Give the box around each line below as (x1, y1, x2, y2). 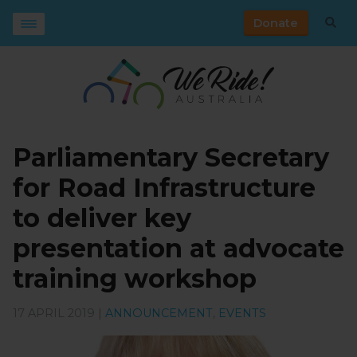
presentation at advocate (13, 233, 344, 265)
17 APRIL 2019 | (13, 306, 105, 321)
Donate (253, 15, 299, 30)
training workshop (13, 263, 257, 295)
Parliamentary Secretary (13, 142, 329, 174)
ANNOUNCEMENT (105, 306, 213, 321)
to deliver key (13, 202, 191, 234)
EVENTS (218, 306, 266, 321)
